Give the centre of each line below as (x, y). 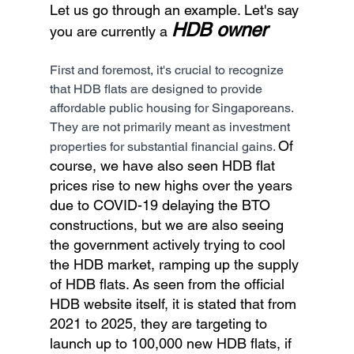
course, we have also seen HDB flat (164, 165)
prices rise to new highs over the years (173, 185)
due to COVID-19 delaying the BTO (162, 205)
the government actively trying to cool (169, 244)
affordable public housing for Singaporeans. (173, 107)
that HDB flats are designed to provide (157, 88)
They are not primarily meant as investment (171, 126)
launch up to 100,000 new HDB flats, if (172, 343)
